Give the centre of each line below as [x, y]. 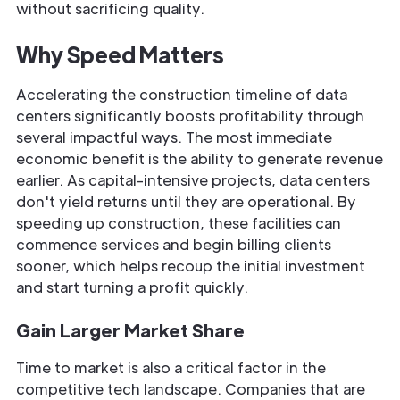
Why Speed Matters [120, 54]
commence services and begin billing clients [174, 245]
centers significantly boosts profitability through [190, 116]
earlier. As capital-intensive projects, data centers [193, 180]
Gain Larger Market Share [130, 330]
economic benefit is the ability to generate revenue [200, 159]
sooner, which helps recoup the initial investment [191, 266]
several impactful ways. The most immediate [174, 137]
